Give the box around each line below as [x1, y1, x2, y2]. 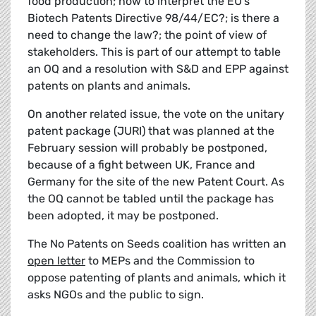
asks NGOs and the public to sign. [28, 288, 204, 302]
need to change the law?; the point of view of [28, 28, 267, 42]
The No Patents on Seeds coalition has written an [28, 237, 286, 251]
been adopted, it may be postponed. [28, 209, 219, 223]
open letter [28, 254, 85, 268]
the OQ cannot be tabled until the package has [28, 192, 274, 206]
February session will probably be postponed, [28, 141, 267, 155]
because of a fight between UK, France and [28, 158, 255, 172]
